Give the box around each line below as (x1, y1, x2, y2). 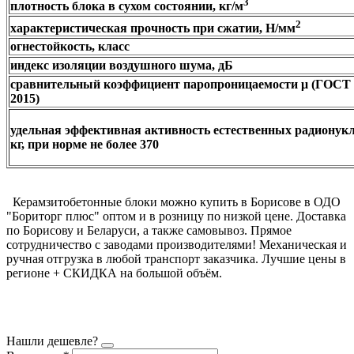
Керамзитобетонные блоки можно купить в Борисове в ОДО (6, 195, 341, 209)
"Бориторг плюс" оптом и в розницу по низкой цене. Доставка (6, 209, 346, 224)
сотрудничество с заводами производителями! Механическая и (6, 238, 347, 252)
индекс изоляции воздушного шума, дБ (10, 58, 233, 73)
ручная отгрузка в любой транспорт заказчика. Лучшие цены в (6, 252, 346, 266)
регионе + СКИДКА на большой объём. (6, 266, 222, 281)
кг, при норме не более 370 (10, 137, 159, 152)
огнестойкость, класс (10, 40, 130, 54)
